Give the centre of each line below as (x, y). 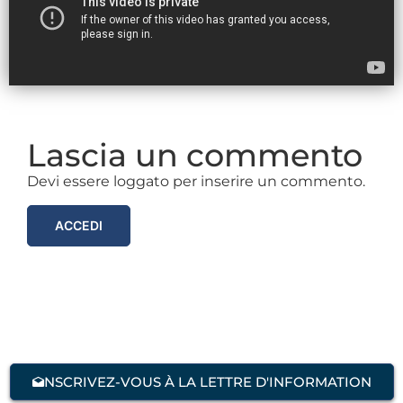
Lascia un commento (195, 155)
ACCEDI (79, 226)
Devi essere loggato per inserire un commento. (196, 181)
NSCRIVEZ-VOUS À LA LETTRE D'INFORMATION (207, 382)
